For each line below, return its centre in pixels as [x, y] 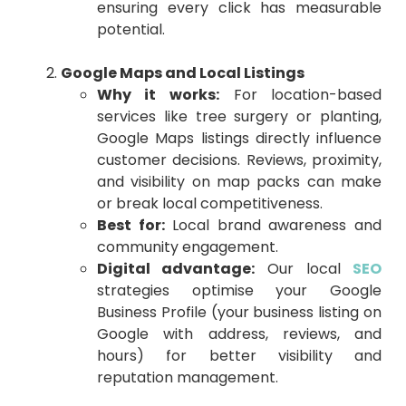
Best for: [130, 226]
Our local [304, 269]
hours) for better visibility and [239, 356]
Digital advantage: [176, 269]
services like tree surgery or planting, [239, 117]
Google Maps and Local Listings [182, 73]
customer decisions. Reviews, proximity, [239, 160]
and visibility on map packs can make [239, 182]
